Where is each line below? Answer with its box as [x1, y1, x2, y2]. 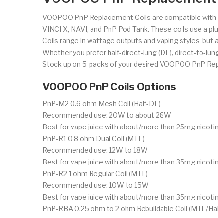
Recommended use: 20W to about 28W [42, 110, 171, 119]
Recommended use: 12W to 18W [42, 145, 148, 154]
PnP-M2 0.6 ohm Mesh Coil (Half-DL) [42, 99, 161, 108]
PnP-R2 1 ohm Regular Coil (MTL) [42, 169, 148, 178]
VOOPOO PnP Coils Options [42, 80, 176, 92]
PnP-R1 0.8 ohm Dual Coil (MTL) [42, 134, 145, 143]
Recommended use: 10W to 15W [42, 181, 149, 189]
